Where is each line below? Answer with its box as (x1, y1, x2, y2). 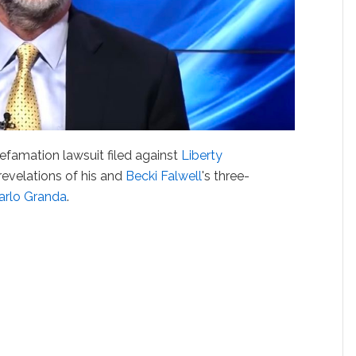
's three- (202, 168, 250, 184)
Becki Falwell (126, 168, 203, 184)
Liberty (181, 147, 223, 163)
